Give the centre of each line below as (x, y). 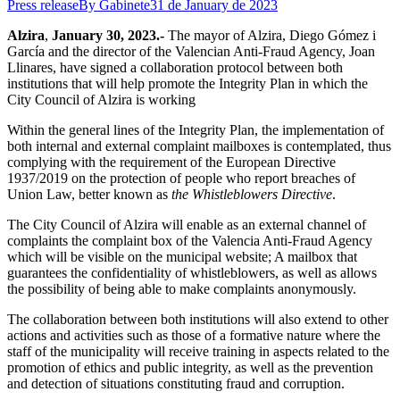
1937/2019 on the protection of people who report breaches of (181, 178)
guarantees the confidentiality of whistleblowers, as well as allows (192, 272)
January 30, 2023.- (108, 35)
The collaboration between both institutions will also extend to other (198, 319)
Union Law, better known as (89, 194)
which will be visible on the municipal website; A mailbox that (182, 256)
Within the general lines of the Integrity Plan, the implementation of (196, 129)
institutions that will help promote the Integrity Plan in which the (187, 83)
